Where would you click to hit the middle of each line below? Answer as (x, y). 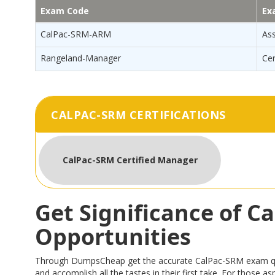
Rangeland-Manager (81, 58)
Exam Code (65, 11)
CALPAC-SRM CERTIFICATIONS (138, 115)
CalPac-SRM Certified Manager (130, 160)
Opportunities (113, 237)
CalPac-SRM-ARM (76, 34)
